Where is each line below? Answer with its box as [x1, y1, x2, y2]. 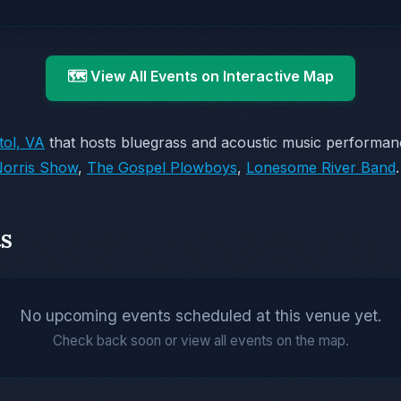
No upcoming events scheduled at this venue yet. [19, 306, 382, 326]
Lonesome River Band [246, 158, 396, 177]
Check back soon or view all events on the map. [52, 332, 349, 350]
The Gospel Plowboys [87, 158, 237, 177]
